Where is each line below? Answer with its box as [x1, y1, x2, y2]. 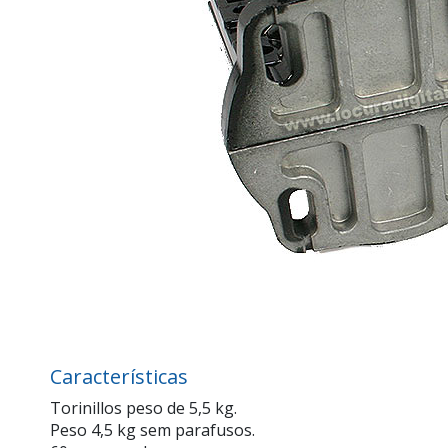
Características [50, 363, 188, 390]
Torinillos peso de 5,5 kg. [50, 397, 237, 419]
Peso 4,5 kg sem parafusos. [50, 419, 255, 441]
